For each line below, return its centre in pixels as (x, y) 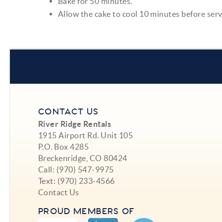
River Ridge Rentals (75, 124)
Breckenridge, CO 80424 (83, 158)
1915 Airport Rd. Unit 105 (85, 135)
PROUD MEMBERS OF (86, 211)
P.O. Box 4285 (64, 146)
